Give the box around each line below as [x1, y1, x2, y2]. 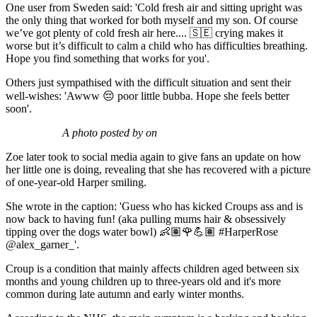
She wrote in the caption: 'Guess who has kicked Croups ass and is [6, 200, 303, 212]
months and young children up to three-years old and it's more [6, 275, 281, 287]
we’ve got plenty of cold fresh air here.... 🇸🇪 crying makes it [6, 26, 283, 39]
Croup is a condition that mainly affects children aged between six [6, 262, 299, 275]
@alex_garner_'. [6, 238, 79, 250]
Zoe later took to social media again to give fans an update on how [6, 150, 301, 163]
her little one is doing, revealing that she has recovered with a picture [6, 163, 311, 175]
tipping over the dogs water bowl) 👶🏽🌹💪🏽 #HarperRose [6, 225, 278, 238]
